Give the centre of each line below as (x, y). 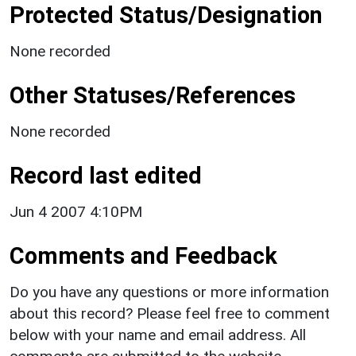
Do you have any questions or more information (169, 292)
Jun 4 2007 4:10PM (76, 211)
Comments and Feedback (143, 255)
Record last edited (106, 175)
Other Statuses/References (153, 95)
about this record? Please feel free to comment (170, 313)
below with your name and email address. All (158, 335)
